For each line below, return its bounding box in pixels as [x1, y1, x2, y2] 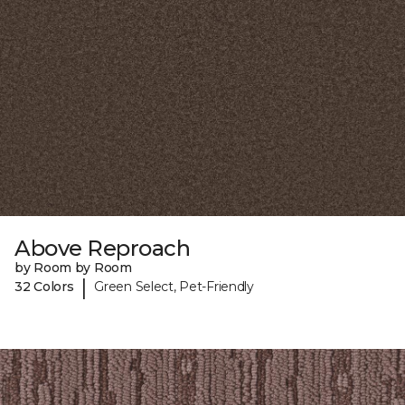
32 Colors [14, 278, 74, 296]
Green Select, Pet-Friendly [94, 278, 254, 296]
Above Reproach [14, 234, 191, 261]
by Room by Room [14, 259, 132, 276]
